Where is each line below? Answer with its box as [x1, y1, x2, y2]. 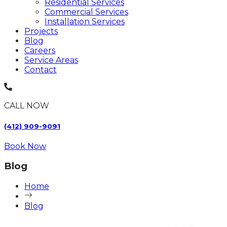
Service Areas [24, 55, 78, 65]
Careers [24, 46, 55, 56]
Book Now [4, 141, 46, 151]
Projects [24, 26, 58, 36]
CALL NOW [4, 101, 49, 111]
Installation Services [45, 17, 125, 27]
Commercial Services [45, 7, 128, 17]
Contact [24, 65, 57, 75]
